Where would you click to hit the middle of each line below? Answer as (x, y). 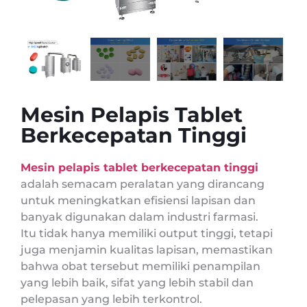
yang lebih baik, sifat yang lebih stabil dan (137, 282)
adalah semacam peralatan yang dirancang (143, 184)
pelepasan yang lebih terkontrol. (111, 299)
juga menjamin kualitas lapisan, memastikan (147, 249)
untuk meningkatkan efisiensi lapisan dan (138, 200)
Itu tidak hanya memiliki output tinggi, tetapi (147, 233)
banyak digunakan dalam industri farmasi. (139, 217)
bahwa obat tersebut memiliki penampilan (140, 266)
